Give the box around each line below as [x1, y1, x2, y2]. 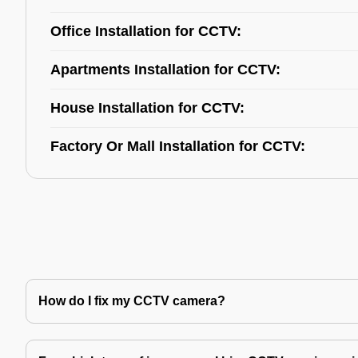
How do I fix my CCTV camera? [38, 294, 225, 308]
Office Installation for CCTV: [50, 23, 241, 39]
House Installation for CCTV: [50, 100, 245, 116]
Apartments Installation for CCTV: [50, 62, 280, 78]
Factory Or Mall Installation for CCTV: [50, 138, 305, 154]
